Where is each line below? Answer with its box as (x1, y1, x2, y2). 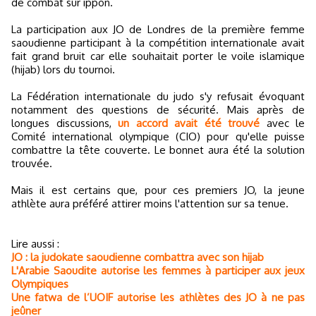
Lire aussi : (11, 237, 59, 250)
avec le (266, 116, 305, 130)
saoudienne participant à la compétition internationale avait (11, 36, 305, 49)
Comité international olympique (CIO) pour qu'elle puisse (11, 130, 305, 143)
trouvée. (11, 157, 52, 170)
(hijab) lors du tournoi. (11, 63, 115, 76)
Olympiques (11, 277, 68, 291)
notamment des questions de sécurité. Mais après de (11, 103, 305, 116)
